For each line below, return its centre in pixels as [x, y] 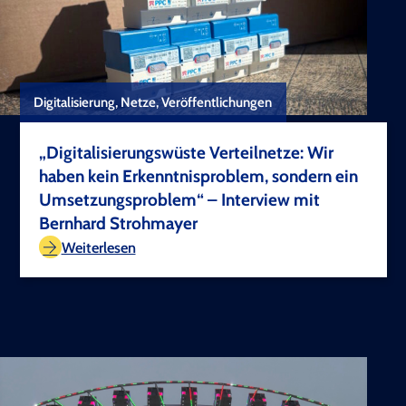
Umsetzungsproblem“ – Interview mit [179, 200]
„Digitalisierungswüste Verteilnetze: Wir [186, 153]
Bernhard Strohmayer [118, 224]
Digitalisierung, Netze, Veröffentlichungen [153, 103]
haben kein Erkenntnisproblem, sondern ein [198, 177]
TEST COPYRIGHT [308, 223]
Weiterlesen [98, 247]
